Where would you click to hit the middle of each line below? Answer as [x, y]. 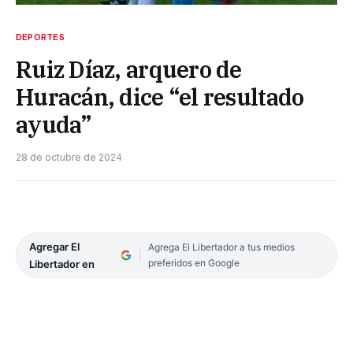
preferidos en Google [193, 262]
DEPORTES [40, 37]
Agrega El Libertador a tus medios [221, 247]
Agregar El [54, 246]
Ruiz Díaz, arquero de [129, 69]
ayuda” [54, 124]
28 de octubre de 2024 [69, 157]
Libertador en [62, 264]
